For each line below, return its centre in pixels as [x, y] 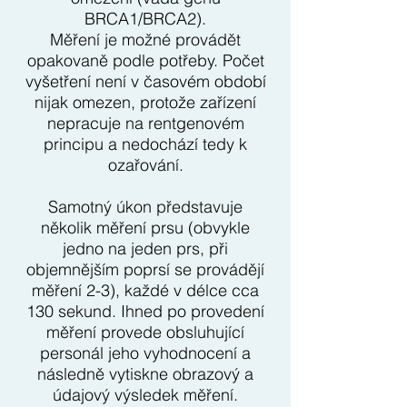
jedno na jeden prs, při [145, 248]
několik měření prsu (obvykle [145, 228]
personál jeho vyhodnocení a [145, 353]
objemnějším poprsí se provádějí [145, 269]
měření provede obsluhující [145, 332]
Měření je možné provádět [145, 40]
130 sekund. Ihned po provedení [145, 311]
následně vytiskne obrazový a [145, 374]
